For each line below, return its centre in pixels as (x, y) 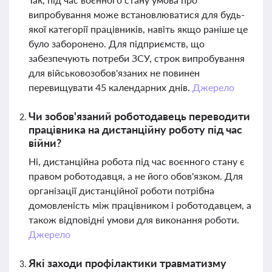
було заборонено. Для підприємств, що (117, 43)
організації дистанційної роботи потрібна (121, 190)
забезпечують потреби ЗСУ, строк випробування (137, 58)
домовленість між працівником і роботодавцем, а (140, 205)
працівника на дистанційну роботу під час (135, 129)
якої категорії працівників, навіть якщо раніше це (138, 29)
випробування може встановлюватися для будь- (137, 14)
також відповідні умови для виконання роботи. (134, 219)
